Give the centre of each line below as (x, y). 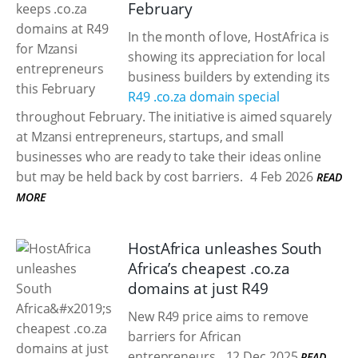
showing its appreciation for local (227, 57)
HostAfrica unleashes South (225, 249)
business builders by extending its (229, 77)
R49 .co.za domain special (204, 97)
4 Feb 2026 (280, 177)
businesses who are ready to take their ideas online (169, 157)
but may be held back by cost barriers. (130, 177)
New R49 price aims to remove (219, 316)
